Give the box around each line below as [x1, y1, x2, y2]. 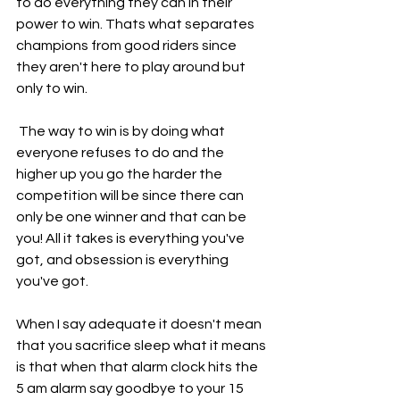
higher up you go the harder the [16, 167, 225, 181]
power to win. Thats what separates [16, 17, 257, 31]
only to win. [16, 81, 87, 96]
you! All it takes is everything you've [16, 231, 247, 246]
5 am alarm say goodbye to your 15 [16, 381, 246, 396]
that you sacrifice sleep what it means [16, 338, 269, 353]
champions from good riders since [16, 38, 239, 53]
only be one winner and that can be [16, 210, 249, 224]
